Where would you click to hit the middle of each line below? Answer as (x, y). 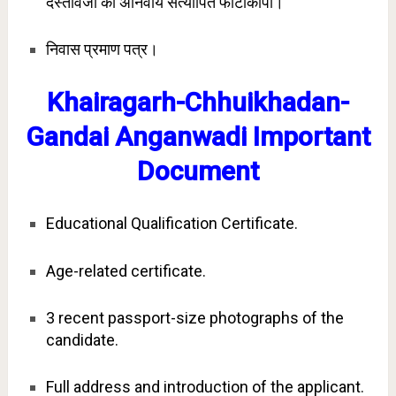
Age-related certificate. (126, 270)
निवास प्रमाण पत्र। (102, 49)
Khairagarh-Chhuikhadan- (198, 103)
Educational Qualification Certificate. (171, 224)
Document (198, 171)
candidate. (82, 339)
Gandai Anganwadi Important (198, 137)
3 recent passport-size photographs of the (194, 317)
